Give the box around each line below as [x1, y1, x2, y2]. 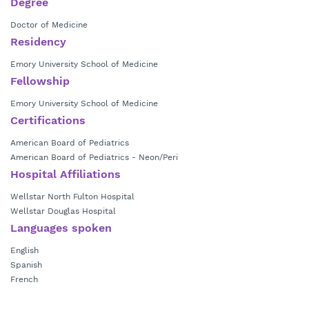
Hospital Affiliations [10, 168, 121, 181]
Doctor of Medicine [10, 20, 88, 30]
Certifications [10, 114, 86, 127]
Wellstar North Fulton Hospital [10, 192, 134, 201]
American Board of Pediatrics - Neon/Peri [10, 152, 178, 162]
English [10, 246, 39, 255]
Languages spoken [10, 221, 112, 235]
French [10, 275, 38, 284]
